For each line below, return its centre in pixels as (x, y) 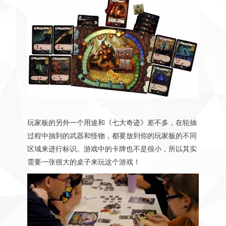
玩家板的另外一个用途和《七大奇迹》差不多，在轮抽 (112, 122)
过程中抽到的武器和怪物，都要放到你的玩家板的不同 (112, 135)
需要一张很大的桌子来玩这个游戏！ (83, 161)
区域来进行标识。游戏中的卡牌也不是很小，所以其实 (112, 148)
